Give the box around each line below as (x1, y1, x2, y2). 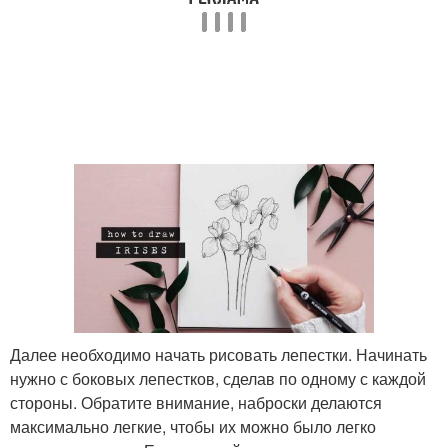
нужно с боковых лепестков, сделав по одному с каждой (10, 366, 426, 390)
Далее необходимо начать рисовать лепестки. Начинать (10, 342, 427, 366)
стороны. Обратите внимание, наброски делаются (10, 390, 382, 414)
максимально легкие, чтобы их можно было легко (10, 414, 376, 438)
